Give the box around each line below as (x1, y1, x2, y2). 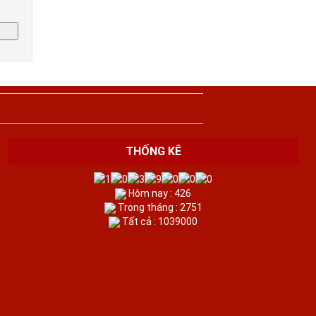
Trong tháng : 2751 (115, 201, 202, 213)
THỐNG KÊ (125, 144, 181, 158)
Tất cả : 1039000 (120, 215, 198, 227)
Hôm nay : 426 (126, 187, 192, 199)
